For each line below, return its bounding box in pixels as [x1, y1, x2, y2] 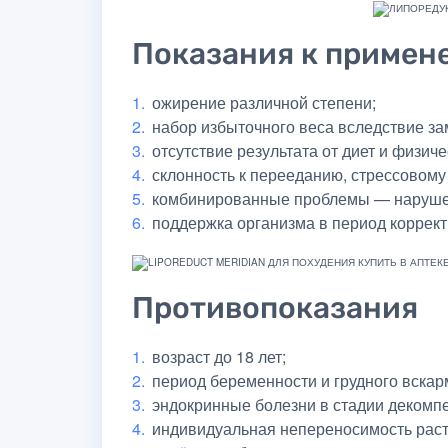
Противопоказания [132, 289, 418, 326]
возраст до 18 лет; [152, 344, 286, 368]
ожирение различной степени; [152, 90, 376, 114]
